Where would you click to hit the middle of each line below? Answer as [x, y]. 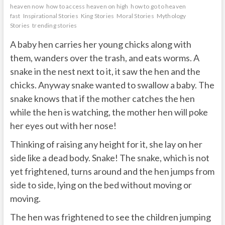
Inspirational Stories [50, 16]
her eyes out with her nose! [63, 125]
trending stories [55, 25]
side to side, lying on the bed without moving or [101, 185]
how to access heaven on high [87, 6]
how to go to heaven [158, 6]
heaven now [27, 6]
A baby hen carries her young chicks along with [100, 44]
